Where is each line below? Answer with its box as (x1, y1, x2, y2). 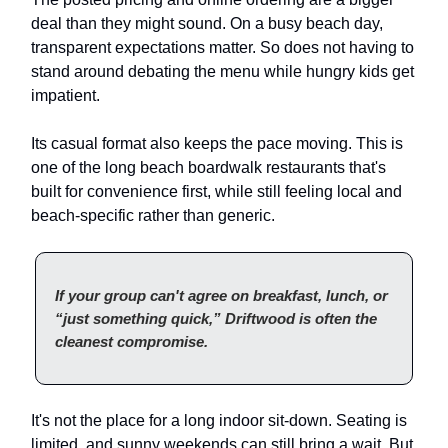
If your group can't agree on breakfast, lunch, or (55, 286, 388, 304)
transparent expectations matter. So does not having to (31, 38, 414, 56)
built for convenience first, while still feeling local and (31, 182, 402, 200)
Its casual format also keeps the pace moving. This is (31, 134, 403, 152)
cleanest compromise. (55, 332, 208, 350)
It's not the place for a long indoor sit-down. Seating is (31, 411, 407, 429)
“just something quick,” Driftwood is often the (55, 309, 377, 327)
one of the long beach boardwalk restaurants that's (31, 158, 386, 176)
